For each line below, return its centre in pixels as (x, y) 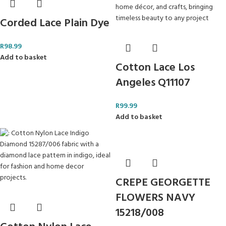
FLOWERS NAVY (155, 198)
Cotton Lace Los (155, 68)
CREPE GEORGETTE (163, 183)
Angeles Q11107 (153, 83)
